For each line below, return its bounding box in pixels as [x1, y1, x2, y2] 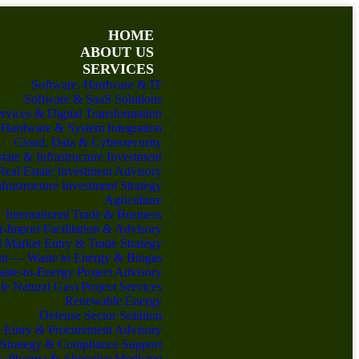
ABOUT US [80, 44, 155, 60]
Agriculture [104, 193, 163, 207]
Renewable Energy [65, 294, 163, 308]
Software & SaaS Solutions [24, 92, 163, 106]
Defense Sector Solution [39, 309, 163, 322]
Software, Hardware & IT [31, 78, 163, 91]
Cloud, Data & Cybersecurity [14, 135, 163, 149]
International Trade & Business [6, 208, 163, 221]
